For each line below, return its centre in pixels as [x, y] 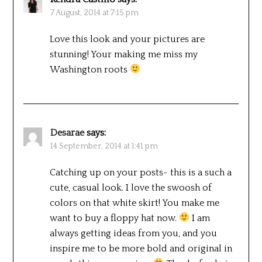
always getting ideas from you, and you [133, 233]
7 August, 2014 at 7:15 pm [94, 13]
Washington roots [89, 69]
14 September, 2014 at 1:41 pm [104, 146]
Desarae [67, 132]
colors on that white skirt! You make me [134, 203]
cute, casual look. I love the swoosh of [130, 187]
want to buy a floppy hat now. [114, 218]
